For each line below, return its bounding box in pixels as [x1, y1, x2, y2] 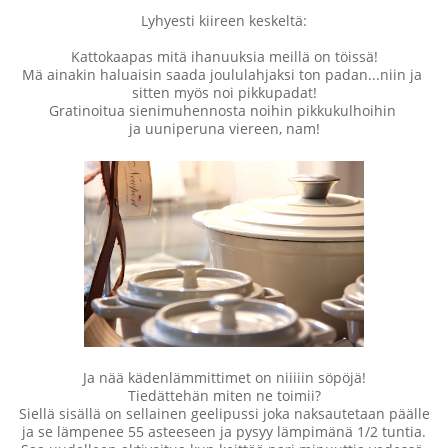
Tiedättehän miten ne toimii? [127, 386, 321, 406]
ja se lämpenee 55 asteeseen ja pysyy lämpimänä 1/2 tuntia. [22, 422, 426, 442]
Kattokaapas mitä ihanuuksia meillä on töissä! [70, 46, 378, 66]
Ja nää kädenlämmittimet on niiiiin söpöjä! [82, 368, 366, 388]
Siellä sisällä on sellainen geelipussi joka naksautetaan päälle [18, 404, 430, 424]
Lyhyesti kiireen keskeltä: [141, 10, 307, 30]
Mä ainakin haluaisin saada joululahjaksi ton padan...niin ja [22, 64, 426, 84]
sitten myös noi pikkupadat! [131, 82, 317, 102]
